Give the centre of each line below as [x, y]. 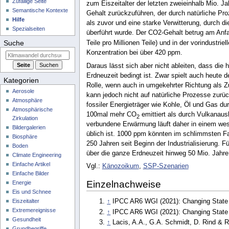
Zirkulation [25, 118]
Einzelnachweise [123, 184]
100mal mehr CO [111, 114]
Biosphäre [25, 137]
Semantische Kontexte [40, 10]
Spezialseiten [29, 29]
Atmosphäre [28, 100]
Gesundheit [27, 220]
